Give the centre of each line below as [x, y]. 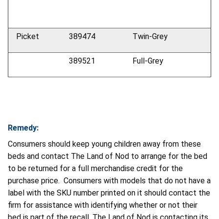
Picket [28, 36]
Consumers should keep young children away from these [104, 144]
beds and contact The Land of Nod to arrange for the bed [108, 156]
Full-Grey [148, 61]
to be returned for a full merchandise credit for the [95, 168]
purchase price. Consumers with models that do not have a [109, 180]
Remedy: [23, 128]
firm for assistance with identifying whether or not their [103, 205]
